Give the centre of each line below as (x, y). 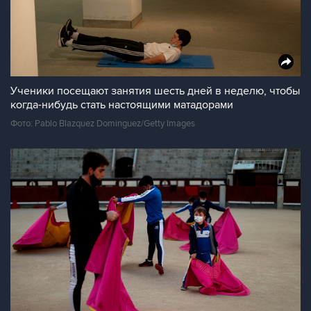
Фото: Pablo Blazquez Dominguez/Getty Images (103, 124)
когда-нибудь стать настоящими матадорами (122, 105)
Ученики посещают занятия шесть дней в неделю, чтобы (155, 91)
